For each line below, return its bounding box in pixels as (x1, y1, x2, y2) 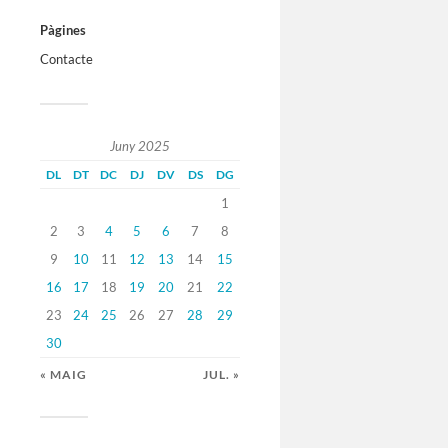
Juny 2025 (110, 138, 170, 155)
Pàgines (40, 22, 86, 39)
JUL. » (203, 368, 240, 382)
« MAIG (40, 368, 87, 382)
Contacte (40, 51, 93, 68)
